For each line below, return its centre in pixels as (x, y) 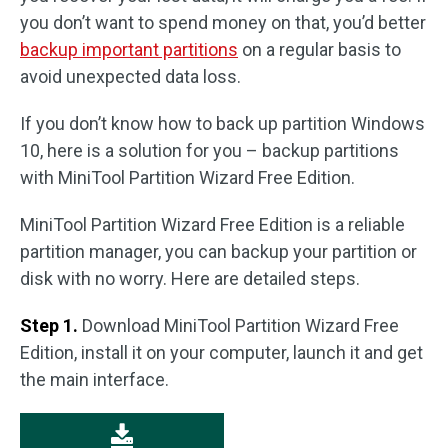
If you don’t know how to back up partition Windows (222, 124)
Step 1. (49, 326)
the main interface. (94, 380)
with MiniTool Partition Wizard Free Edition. (187, 178)
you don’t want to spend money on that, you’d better (223, 23)
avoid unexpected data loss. (130, 77)
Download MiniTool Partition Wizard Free (238, 326)
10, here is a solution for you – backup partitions (209, 151)
